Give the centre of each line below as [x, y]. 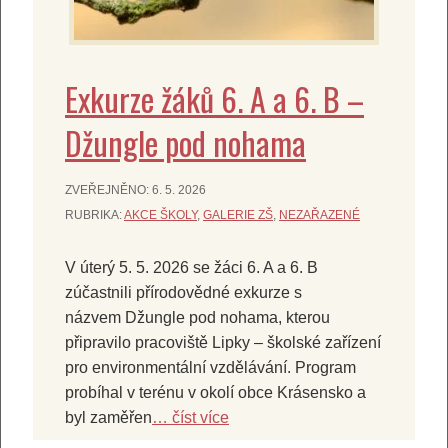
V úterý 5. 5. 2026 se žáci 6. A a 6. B [191, 268]
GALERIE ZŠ [238, 215]
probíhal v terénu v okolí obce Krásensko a [215, 393]
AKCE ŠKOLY [160, 215]
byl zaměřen [108, 418]
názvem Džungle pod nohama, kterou [197, 318]
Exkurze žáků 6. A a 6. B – [214, 99]
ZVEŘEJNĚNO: [108, 190]
